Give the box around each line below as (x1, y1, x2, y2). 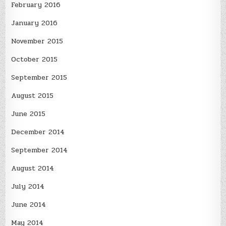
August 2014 (11, 162, 54, 174)
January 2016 (11, 17, 58, 28)
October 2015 (11, 53, 58, 65)
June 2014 (11, 199, 46, 210)
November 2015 (11, 35, 64, 46)
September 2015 (11, 72, 68, 83)
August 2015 (11, 90, 54, 101)
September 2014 (11, 144, 68, 155)
